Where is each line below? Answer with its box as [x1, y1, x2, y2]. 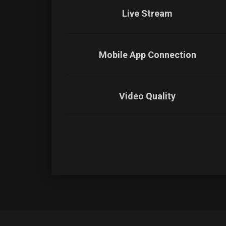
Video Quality [119, 91, 176, 101]
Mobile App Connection [98, 49, 196, 60]
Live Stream [122, 8, 173, 19]
